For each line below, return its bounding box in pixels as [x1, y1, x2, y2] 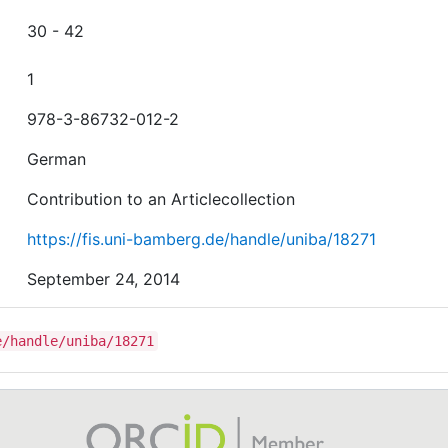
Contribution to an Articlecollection [27, 189, 296, 209]
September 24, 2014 [27, 269, 181, 289]
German [27, 149, 87, 169]
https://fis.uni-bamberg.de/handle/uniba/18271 [27, 229, 377, 249]
